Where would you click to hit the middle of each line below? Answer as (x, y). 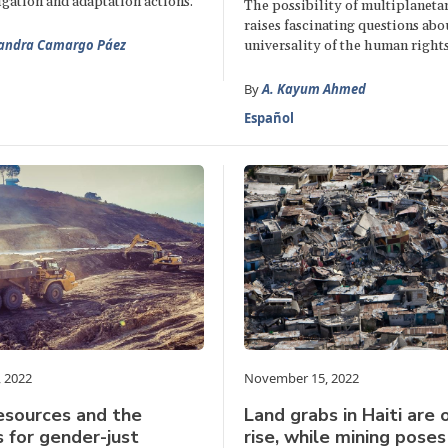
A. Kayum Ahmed (313, 89)
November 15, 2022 (301, 378)
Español (268, 118)
